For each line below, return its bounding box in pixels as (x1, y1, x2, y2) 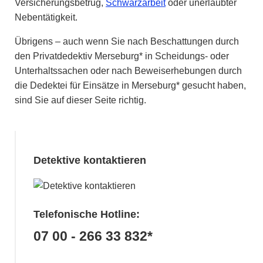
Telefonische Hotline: (33, 208, 140, 220)
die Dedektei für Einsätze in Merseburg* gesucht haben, (15, 80, 246, 90)
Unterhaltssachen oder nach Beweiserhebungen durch (15, 66, 242, 76)
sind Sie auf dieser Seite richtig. (15, 95, 146, 105)
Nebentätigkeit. (15, 12, 77, 22)
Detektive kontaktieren (33, 154, 146, 166)
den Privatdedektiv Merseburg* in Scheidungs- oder (15, 51, 229, 61)
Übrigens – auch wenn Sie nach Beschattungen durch (15, 36, 239, 46)
